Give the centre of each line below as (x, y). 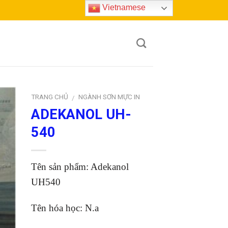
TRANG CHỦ (50, 97)
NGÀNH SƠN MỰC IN (109, 97)
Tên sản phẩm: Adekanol (80, 166)
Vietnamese (123, 8)
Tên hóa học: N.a (65, 208)
